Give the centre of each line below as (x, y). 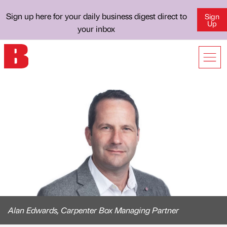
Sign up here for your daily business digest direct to (96, 16)
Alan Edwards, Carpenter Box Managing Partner (93, 210)
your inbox (97, 29)
